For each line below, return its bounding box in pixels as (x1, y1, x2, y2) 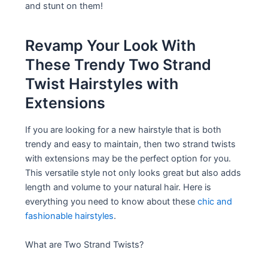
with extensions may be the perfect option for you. (25, 153, 232, 165)
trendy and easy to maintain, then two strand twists (25, 139, 236, 150)
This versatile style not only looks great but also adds (25, 167, 242, 179)
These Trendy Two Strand (25, 55, 212, 74)
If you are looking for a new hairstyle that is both (25, 124, 222, 136)
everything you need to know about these (25, 196, 198, 208)
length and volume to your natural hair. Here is (25, 182, 212, 193)
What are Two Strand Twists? (25, 239, 144, 250)
